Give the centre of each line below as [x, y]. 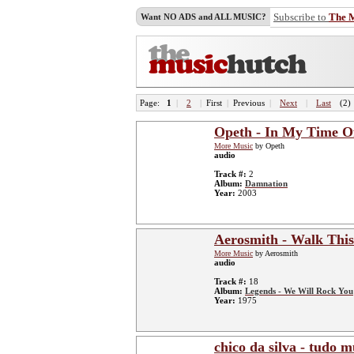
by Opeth [269, 146]
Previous [249, 103]
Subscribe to [301, 17]
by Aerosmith [275, 253]
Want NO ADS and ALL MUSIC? [203, 17]
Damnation [266, 183]
